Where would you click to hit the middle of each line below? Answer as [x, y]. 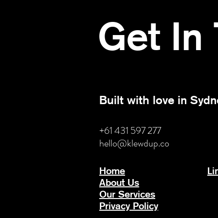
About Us [119, 182]
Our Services [127, 194]
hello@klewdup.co [134, 143]
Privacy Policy [129, 206]
